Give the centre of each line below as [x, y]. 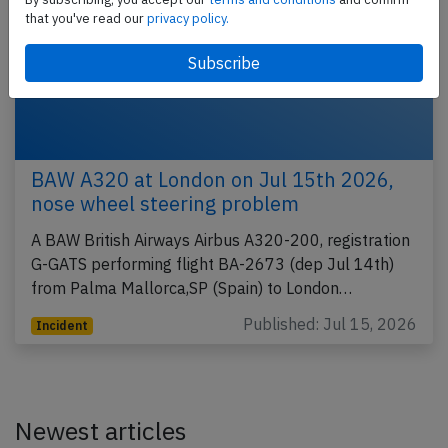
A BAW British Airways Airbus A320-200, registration [220, 239]
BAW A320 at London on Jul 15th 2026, [212, 179]
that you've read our [86, 18]
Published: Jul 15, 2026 [330, 323]
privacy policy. [188, 18]
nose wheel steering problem [165, 203]
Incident [61, 325]
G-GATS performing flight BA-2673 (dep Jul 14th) [212, 263]
